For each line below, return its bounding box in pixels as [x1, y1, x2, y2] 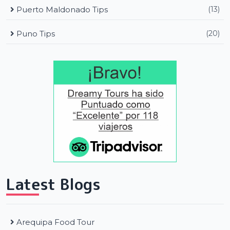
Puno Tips [14, 28, 55, 39]
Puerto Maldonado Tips [14, 4, 108, 14]
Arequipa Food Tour [16, 217, 94, 227]
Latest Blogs [6, 173, 101, 195]
